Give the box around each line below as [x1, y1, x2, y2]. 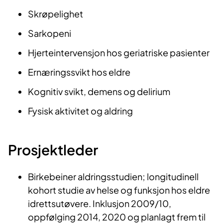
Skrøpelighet [28, 7, 83, 19]
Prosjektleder [8, 140, 98, 158]
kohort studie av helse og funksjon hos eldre [28, 184, 210, 196]
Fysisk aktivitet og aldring [28, 105, 133, 116]
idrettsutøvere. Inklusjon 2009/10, [28, 197, 171, 209]
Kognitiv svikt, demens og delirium [28, 85, 170, 97]
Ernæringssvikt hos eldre [28, 66, 130, 78]
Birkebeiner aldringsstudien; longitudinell [28, 170, 199, 182]
